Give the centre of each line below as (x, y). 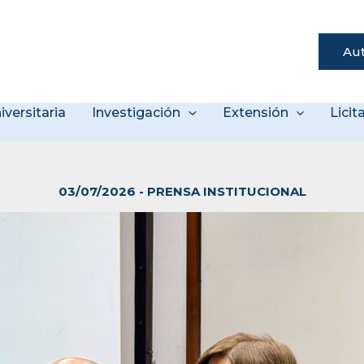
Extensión (255, 113)
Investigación (136, 113)
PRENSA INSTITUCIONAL (226, 192)
